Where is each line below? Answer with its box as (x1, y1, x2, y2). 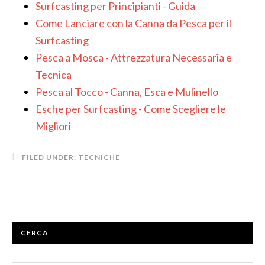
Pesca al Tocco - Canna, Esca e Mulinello (35, 85, 218, 98)
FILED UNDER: (22, 153, 78, 161)
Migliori (35, 119, 71, 132)
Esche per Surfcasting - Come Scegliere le (35, 102, 226, 115)
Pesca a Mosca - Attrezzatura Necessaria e (35, 51, 232, 64)
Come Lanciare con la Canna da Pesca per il (35, 17, 231, 30)
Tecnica (35, 68, 72, 81)
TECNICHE (78, 153, 120, 161)
